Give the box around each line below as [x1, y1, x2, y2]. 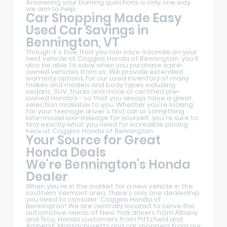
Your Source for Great [26, 131, 161, 148]
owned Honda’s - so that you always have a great [26, 93, 192, 103]
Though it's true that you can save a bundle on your [26, 47, 197, 57]
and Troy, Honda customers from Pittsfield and [26, 214, 183, 224]
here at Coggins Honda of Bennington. [26, 126, 155, 136]
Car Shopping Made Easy [26, 9, 182, 26]
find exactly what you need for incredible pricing [26, 119, 188, 129]
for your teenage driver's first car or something [26, 106, 184, 116]
